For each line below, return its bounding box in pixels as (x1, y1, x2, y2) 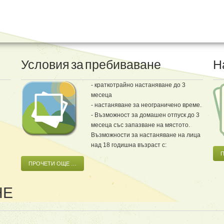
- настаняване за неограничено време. (91, 101, 201, 108)
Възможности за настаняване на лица (91, 131, 200, 138)
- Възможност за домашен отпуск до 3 (91, 111, 199, 118)
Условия (21, 56, 69, 73)
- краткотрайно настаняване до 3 (91, 81, 185, 88)
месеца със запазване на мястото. (91, 121, 190, 128)
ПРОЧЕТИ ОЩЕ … (28, 160, 76, 166)
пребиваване (85, 56, 161, 73)
